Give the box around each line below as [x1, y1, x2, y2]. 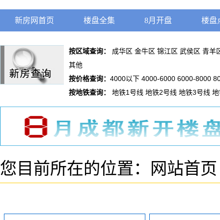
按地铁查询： [69, 88, 110, 96]
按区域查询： [69, 47, 110, 55]
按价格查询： [69, 75, 110, 82]
